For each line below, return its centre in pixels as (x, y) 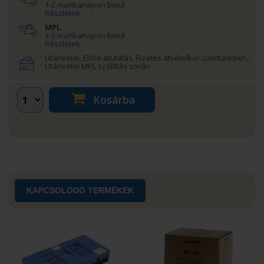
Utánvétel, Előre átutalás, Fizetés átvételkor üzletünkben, (147, 58)
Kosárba (113, 100)
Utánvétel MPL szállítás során (98, 66)
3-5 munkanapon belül (85, 35)
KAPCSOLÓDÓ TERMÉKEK (80, 190)
